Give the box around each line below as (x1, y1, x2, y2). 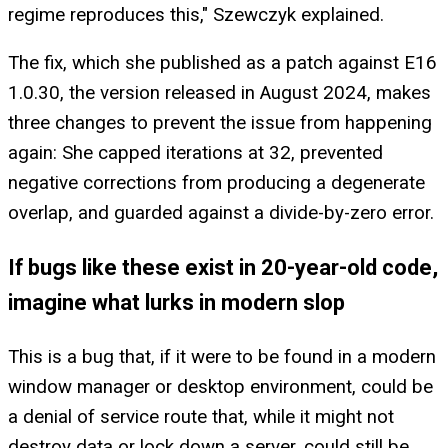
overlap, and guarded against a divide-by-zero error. (8, 202, 434, 225)
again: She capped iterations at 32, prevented (8, 142, 383, 165)
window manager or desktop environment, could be (8, 376, 433, 399)
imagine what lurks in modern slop (8, 290, 345, 316)
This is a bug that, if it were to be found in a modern (8, 346, 436, 369)
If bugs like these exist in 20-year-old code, (8, 255, 438, 281)
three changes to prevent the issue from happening (8, 112, 432, 135)
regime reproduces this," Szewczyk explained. (8, 3, 389, 26)
